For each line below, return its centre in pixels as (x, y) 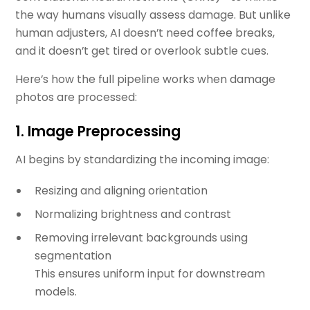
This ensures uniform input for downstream (149, 274)
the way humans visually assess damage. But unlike (153, 15)
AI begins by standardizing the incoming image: (143, 159)
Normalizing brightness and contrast (133, 215)
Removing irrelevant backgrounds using (141, 238)
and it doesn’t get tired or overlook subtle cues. (142, 51)
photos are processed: (76, 98)
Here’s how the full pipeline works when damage (146, 80)
